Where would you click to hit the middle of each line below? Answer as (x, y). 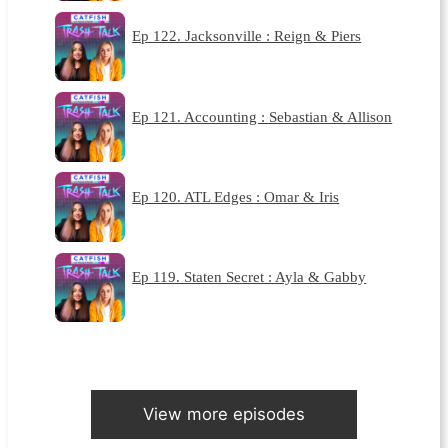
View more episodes (223, 414)
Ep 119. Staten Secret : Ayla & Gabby (249, 277)
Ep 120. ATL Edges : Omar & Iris (236, 196)
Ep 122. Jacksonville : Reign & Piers (247, 36)
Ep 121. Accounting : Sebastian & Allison (262, 116)
